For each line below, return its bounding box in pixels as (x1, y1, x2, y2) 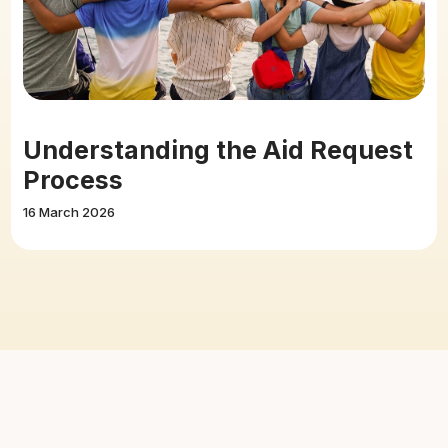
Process (22, 164, 123, 195)
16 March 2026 (22, 203, 115, 220)
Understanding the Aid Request (22, 134, 413, 165)
